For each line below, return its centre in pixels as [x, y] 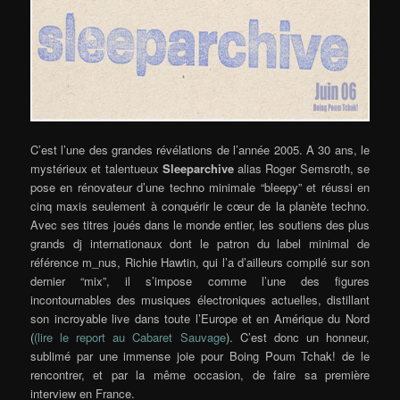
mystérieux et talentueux [96, 169]
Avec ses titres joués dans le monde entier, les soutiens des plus [200, 225]
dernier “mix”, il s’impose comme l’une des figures [200, 281]
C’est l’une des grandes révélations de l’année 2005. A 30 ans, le [200, 150]
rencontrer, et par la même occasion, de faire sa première [200, 375]
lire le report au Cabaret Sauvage [132, 337]
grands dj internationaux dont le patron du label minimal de [200, 244]
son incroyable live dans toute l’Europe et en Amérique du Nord [200, 319]
